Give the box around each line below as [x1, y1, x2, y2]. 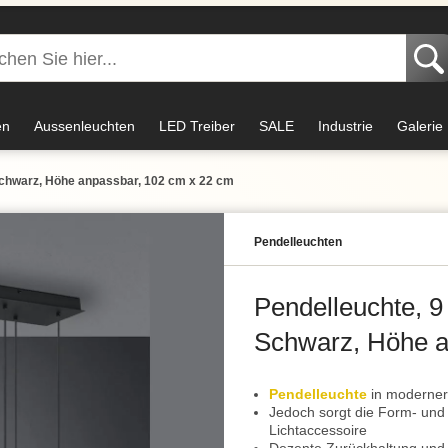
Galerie [397, 118, 443, 134]
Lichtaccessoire [269, 422, 367, 438]
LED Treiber [159, 118, 235, 134]
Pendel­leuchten [254, 235, 342, 249]
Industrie [318, 118, 373, 134]
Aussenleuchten [34, 118, 135, 134]
